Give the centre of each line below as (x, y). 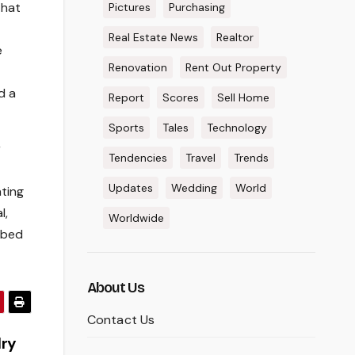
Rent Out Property (233, 67)
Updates (130, 188)
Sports (126, 128)
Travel (200, 158)
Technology (237, 128)
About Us (116, 288)
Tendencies (137, 158)
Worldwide (136, 218)
